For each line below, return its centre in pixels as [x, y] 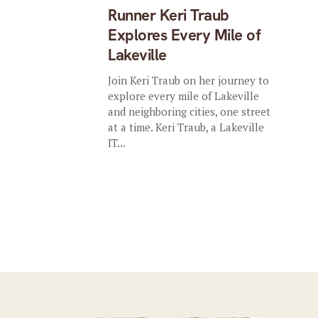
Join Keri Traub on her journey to [189, 80]
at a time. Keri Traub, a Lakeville [186, 127]
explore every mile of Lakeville [184, 96]
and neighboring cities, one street [190, 111]
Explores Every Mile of [185, 35]
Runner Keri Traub [169, 15]
